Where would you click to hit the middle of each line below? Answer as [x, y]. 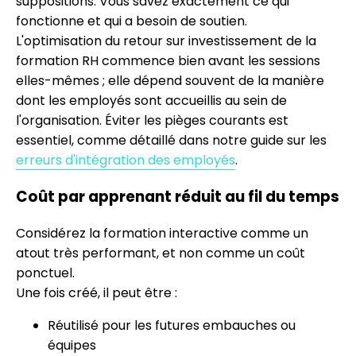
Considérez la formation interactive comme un [162, 233]
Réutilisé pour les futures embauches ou [172, 325]
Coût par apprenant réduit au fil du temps [178, 196]
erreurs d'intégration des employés [126, 161]
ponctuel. [45, 273]
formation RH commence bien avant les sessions [168, 61]
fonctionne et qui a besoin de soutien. [132, 21]
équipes [72, 345]
